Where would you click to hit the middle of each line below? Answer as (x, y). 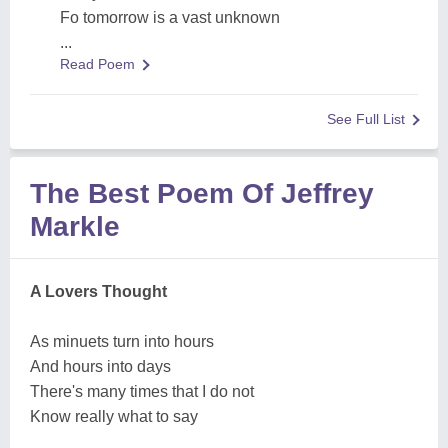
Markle (75, 226)
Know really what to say (114, 416)
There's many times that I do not (142, 391)
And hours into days (100, 366)
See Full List (366, 119)
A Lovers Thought (98, 291)
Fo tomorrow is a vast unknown (170, 17)
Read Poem (97, 64)
